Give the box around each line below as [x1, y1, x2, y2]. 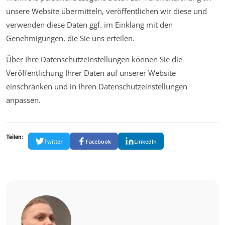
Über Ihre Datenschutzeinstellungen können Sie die [6, 54, 182, 65]
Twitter [44, 137, 63, 145]
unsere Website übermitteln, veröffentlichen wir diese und [6, 6, 207, 17]
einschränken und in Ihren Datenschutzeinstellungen [6, 81, 187, 92]
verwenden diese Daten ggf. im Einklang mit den [6, 20, 173, 30]
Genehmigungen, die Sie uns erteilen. [6, 33, 135, 44]
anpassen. [6, 95, 41, 105]
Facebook [86, 137, 111, 145]
